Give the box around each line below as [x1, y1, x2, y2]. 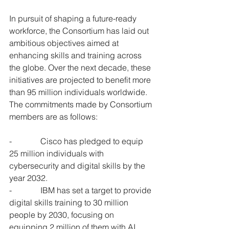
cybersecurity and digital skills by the [9, 161, 147, 171]
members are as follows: [9, 111, 98, 122]
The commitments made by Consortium [9, 99, 154, 109]
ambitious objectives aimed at [9, 38, 121, 48]
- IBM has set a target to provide [9, 185, 153, 195]
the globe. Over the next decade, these [9, 62, 153, 73]
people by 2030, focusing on [9, 210, 116, 220]
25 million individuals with [9, 148, 106, 158]
